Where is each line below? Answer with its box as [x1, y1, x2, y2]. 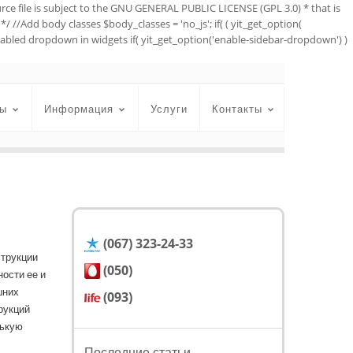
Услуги [150, 102, 188, 116]
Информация [44, 102, 113, 116]
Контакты [212, 102, 262, 116]
